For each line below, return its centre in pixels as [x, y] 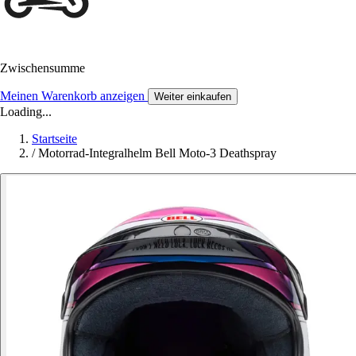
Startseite [54, 139]
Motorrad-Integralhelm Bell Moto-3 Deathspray [157, 153]
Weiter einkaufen [193, 97]
